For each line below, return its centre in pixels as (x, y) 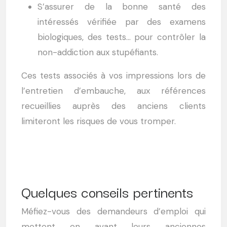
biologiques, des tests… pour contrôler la (122, 37)
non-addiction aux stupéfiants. (98, 52)
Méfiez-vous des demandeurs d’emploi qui (113, 211)
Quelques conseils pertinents (107, 191)
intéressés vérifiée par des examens (122, 22)
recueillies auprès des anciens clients (113, 106)
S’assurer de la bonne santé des (122, 7)
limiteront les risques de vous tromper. (99, 121)
